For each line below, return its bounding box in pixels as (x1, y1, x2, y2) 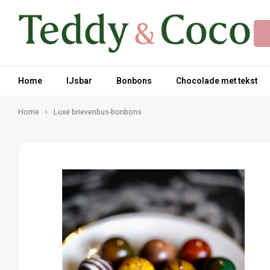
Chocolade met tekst (176, 74, 257, 87)
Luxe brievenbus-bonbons (54, 107, 142, 118)
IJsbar (66, 74, 92, 87)
